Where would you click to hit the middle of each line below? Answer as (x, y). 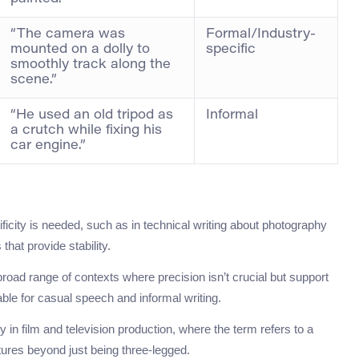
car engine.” (48, 146)
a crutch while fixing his (86, 131)
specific (231, 50)
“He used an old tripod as (92, 116)
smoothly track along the (91, 65)
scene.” (34, 81)
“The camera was (68, 35)
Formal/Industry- (261, 35)
